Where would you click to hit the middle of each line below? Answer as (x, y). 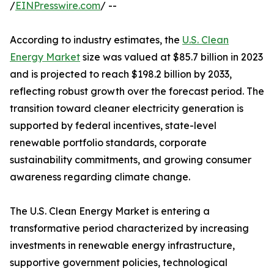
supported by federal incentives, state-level (113, 126)
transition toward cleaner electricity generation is (127, 109)
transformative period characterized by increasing (129, 228)
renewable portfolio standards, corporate (108, 143)
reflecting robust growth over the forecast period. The (137, 91)
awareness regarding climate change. (100, 177)
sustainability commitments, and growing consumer (131, 160)
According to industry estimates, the (96, 40)
